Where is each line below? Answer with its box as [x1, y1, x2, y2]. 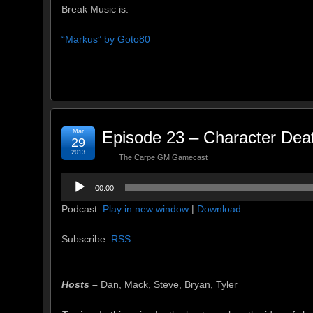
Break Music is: [61, 3, 129, 15]
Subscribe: [61, 233, 111, 245]
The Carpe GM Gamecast [119, 153, 208, 162]
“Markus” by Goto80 [61, 33, 150, 45]
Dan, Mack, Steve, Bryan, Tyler [101, 279, 238, 291]
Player [61, 190, 89, 202]
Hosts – [61, 279, 101, 291]
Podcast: [61, 203, 103, 215]
